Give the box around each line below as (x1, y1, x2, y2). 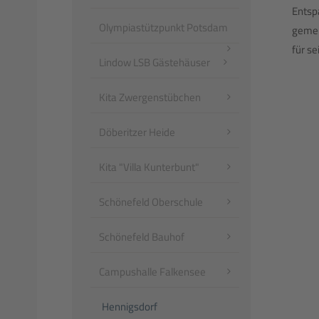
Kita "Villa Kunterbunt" (99, 159, 199, 175)
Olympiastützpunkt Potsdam (99, 19, 228, 36)
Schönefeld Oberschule (99, 194, 203, 210)
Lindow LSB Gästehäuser (99, 54, 210, 70)
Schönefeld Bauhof (99, 229, 184, 245)
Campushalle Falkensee (99, 263, 206, 280)
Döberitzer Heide (99, 124, 175, 140)
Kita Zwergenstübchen (99, 89, 201, 105)
